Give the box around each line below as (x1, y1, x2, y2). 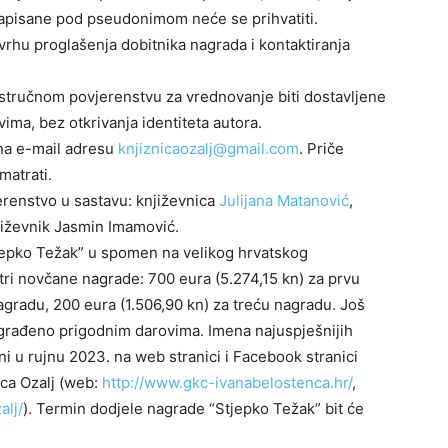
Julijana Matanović (219, 191, 349, 211)
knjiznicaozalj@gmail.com (118, 139, 299, 159)
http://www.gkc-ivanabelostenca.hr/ (102, 373, 352, 393)
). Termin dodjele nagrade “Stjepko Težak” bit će (23, 399, 364, 419)
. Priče (299, 139, 344, 159)
